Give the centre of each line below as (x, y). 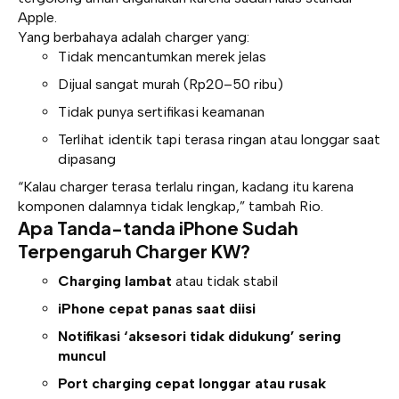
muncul (82, 355)
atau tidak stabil (225, 281)
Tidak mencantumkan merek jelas (162, 57)
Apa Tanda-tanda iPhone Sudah (158, 228)
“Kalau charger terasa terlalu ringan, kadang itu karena (186, 187)
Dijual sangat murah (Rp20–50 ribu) (171, 85)
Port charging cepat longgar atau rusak (192, 383)
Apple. (37, 18)
